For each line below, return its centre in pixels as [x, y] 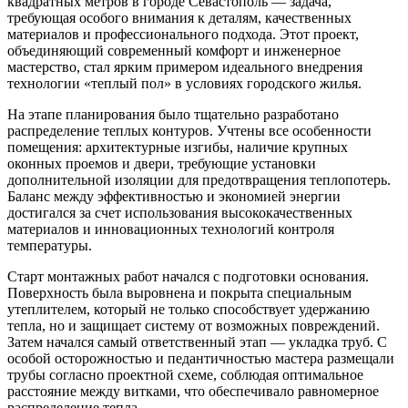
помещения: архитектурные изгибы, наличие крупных [178, 148]
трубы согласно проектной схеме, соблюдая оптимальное [185, 375]
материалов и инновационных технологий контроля [171, 229]
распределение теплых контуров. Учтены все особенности [189, 131]
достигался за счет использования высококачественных [180, 213]
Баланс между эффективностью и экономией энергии [174, 197]
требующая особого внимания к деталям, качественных [179, 18]
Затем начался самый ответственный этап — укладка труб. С [197, 342]
